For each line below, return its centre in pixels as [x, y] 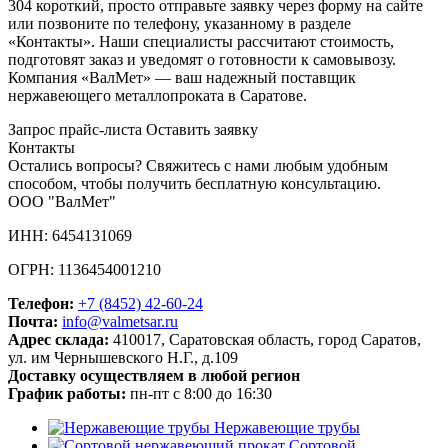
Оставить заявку [202, 130]
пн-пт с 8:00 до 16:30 [199, 394]
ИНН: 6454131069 [70, 236]
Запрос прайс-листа [75, 130]
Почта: [33, 322]
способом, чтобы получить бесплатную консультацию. [194, 184]
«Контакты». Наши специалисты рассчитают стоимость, [201, 42]
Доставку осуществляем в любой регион [154, 376]
